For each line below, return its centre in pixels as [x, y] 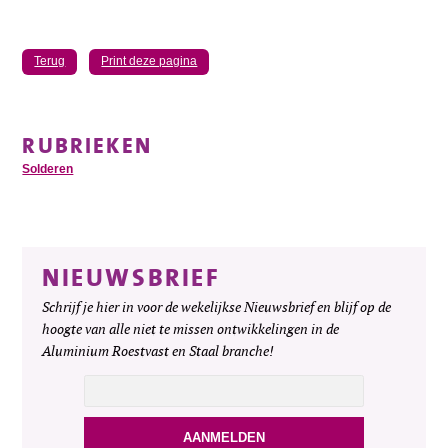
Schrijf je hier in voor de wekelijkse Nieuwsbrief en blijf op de [217, 308]
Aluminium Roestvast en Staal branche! [158, 352]
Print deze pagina [149, 61]
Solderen [48, 169]
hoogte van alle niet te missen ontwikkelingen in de [191, 330]
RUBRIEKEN [87, 145]
